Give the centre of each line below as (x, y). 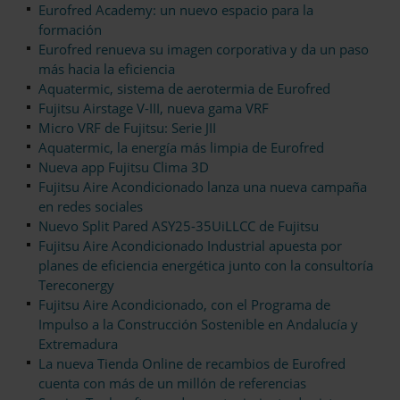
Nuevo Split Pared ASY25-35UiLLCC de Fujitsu (179, 226)
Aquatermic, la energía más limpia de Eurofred (181, 148)
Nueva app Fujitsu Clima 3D (124, 167)
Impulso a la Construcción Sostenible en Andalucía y (198, 325)
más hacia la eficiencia (107, 69)
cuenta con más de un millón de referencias (172, 383)
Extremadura (78, 344)
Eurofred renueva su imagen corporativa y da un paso (204, 50)
